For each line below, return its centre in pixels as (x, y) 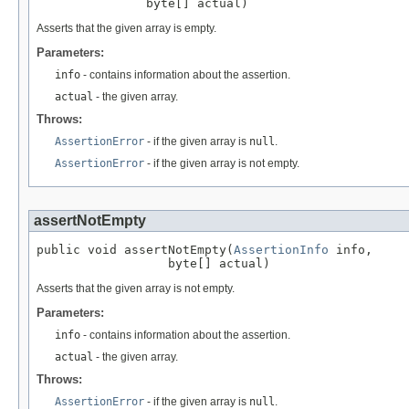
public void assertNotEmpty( (135, 250)
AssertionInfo (281, 250)
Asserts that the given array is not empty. (136, 289)
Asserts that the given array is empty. (126, 29)
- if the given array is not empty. (222, 164)
